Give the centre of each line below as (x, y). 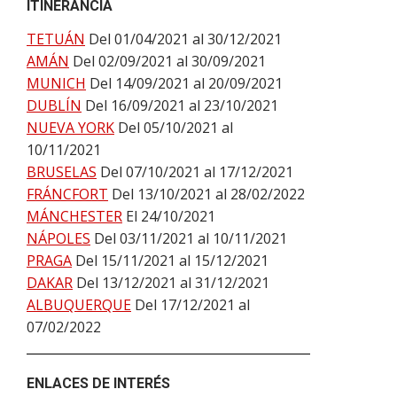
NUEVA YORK (70, 128)
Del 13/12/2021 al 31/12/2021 (173, 283)
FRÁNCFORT (67, 194)
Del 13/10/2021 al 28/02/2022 (208, 194)
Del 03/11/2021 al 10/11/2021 (191, 238)
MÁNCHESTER (74, 216)
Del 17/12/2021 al (192, 305)
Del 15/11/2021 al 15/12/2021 (172, 261)
